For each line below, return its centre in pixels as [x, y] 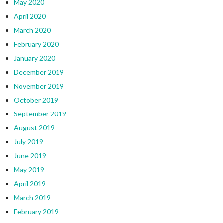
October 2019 [36, 100]
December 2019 [39, 72]
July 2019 [28, 141]
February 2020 [36, 44]
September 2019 [40, 113]
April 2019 [30, 183]
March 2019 [32, 197]
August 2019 [34, 127]
